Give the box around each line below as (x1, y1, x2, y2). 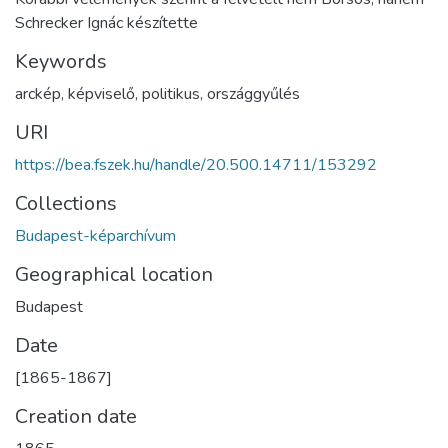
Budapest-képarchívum (15, 224, 176, 247)
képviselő (68, 82, 135, 105)
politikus (142, 82, 200, 105)
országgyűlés (207, 82, 300, 105)
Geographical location (15, 260, 213, 288)
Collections (15, 189, 117, 217)
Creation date (15, 402, 137, 430)
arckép (15, 82, 61, 105)
